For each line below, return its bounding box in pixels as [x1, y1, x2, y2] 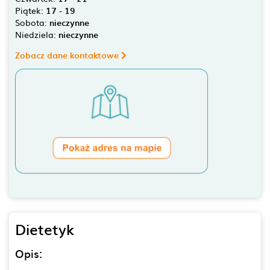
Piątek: [15, 4, 46, 16]
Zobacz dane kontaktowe [15, 49, 121, 61]
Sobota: [15, 16, 49, 28]
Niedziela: [15, 28, 58, 40]
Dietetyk [15, 218, 74, 240]
